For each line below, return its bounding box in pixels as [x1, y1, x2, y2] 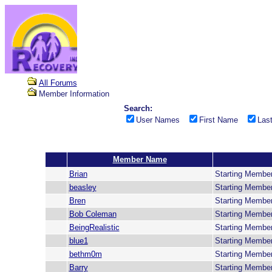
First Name [199, 115, 245, 124]
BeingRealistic [69, 223, 120, 232]
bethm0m [69, 250, 102, 259]
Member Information [36, 89, 109, 98]
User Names [135, 115, 187, 124]
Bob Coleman [69, 209, 117, 219]
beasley [69, 183, 97, 192]
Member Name [112, 155, 167, 164]
